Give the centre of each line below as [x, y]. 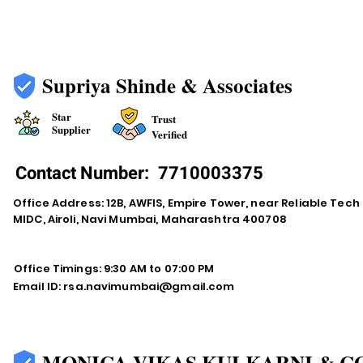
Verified [169, 134]
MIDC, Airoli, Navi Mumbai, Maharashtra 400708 [150, 219]
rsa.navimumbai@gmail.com [149, 286]
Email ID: [38, 286]
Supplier [71, 129]
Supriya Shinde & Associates [167, 85]
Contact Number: [84, 173]
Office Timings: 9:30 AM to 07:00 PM [114, 269]
